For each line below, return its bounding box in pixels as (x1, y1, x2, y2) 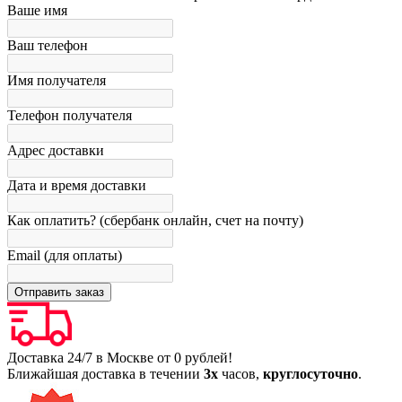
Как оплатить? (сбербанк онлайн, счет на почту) (7, 212, 303, 228)
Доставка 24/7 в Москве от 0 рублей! (7, 349, 232, 365)
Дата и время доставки (7, 177, 146, 193)
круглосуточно (263, 365, 358, 381)
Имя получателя (7, 72, 106, 88)
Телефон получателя (7, 107, 132, 123)
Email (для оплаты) (7, 247, 122, 263)
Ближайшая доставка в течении (7, 365, 204, 381)
